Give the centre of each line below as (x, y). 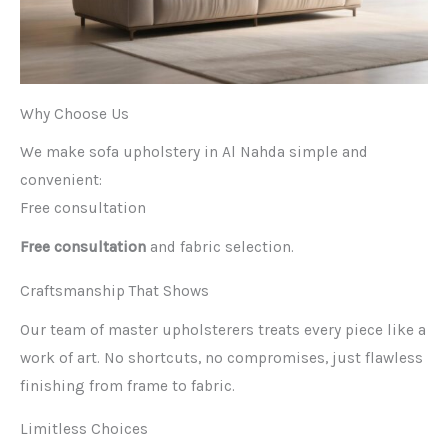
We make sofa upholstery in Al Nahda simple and (194, 152)
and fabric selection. (220, 247)
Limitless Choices (84, 429)
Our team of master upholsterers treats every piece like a (223, 329)
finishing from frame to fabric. (127, 385)
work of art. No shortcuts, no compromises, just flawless (221, 357)
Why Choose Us (74, 113)
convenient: (61, 180)
